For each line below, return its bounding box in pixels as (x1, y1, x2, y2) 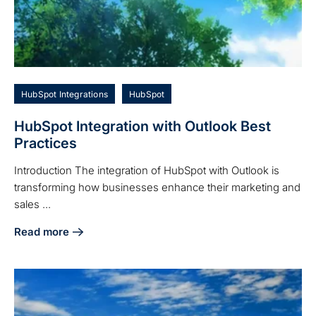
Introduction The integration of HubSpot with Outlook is (14, 163, 279, 177)
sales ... (14, 197, 51, 211)
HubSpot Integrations (21, 88, 108, 99)
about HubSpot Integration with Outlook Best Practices (14, 233, 292, 247)
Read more (14, 224, 69, 238)
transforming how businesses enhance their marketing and (14, 180, 300, 194)
